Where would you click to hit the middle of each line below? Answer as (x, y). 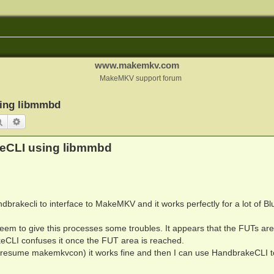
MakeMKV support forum (141, 78)
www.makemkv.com (137, 65)
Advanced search (53, 121)
